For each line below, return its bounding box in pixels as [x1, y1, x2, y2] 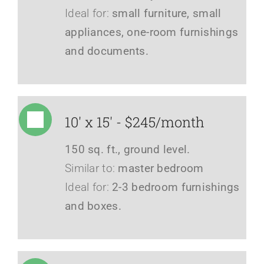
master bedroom [118, 161, 204, 175]
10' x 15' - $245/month [64, 113, 204, 131]
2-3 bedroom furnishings [112, 180, 240, 194]
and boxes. [64, 199, 121, 213]
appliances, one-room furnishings [64, 25, 239, 39]
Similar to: [64, 161, 118, 175]
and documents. [64, 44, 148, 58]
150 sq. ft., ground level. [64, 142, 190, 156]
